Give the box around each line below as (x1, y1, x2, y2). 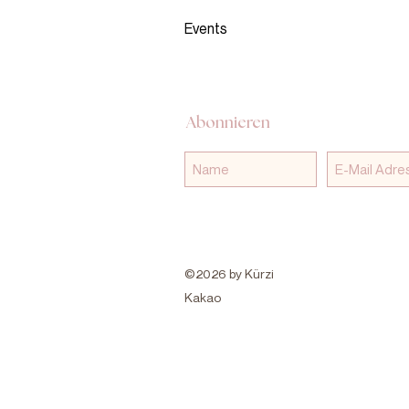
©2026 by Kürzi (184, 266, 274, 282)
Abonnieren (186, 115, 270, 131)
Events (184, 19, 227, 38)
